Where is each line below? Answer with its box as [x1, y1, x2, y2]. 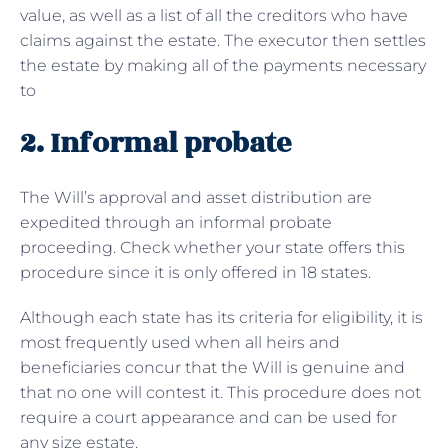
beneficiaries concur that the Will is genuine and [20, 357, 405, 377]
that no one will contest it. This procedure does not [20, 382, 421, 402]
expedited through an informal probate [20, 212, 332, 232]
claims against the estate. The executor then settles [20, 30, 426, 50]
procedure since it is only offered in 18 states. [20, 262, 375, 282]
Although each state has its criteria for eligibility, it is [20, 307, 423, 327]
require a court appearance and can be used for [20, 407, 397, 427]
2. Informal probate [20, 121, 291, 165]
